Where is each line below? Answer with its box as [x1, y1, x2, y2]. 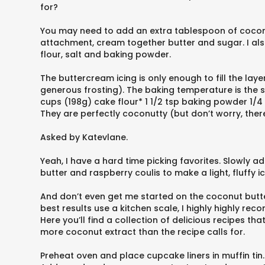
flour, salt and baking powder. [40, 49, 171, 60]
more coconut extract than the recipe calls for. [40, 226, 245, 238]
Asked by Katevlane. [40, 131, 128, 143]
